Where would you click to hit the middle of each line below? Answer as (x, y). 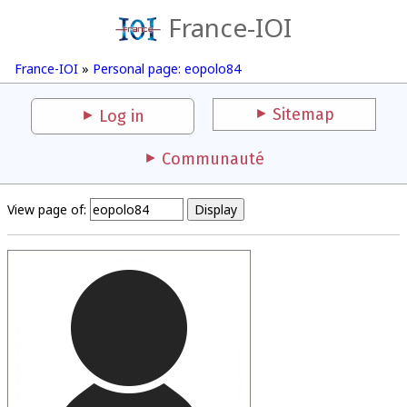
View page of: (47, 209)
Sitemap (303, 114)
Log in (122, 116)
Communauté (213, 159)
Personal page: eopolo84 (167, 69)
